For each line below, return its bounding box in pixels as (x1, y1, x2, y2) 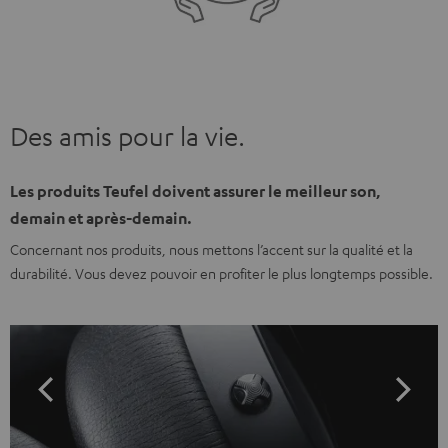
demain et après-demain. (10, 207, 192, 228)
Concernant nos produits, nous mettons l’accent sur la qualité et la (10, 239, 413, 258)
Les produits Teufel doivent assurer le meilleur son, (10, 180, 381, 201)
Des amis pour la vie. (10, 120, 245, 152)
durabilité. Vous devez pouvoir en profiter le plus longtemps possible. (10, 263, 433, 282)
